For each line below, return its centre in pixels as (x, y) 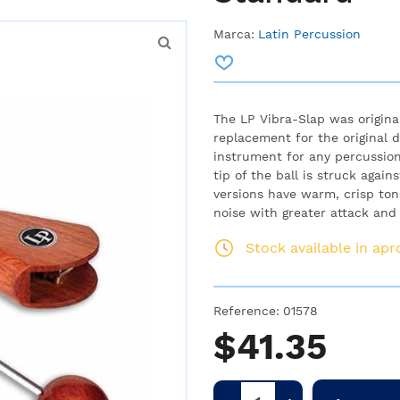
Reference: (246, 311)
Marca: (234, 34)
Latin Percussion (309, 34)
